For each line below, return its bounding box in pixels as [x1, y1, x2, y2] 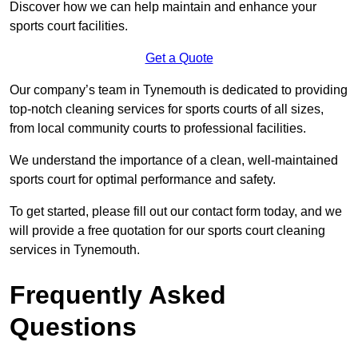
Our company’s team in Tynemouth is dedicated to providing [10, 83, 348, 97]
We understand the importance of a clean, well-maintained [10, 153, 338, 168]
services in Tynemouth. [10, 243, 140, 257]
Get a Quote [145, 51, 213, 66]
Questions [10, 312, 137, 342]
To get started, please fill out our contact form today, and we [10, 205, 342, 219]
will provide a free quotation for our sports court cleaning [10, 224, 325, 238]
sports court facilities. [10, 19, 128, 34]
